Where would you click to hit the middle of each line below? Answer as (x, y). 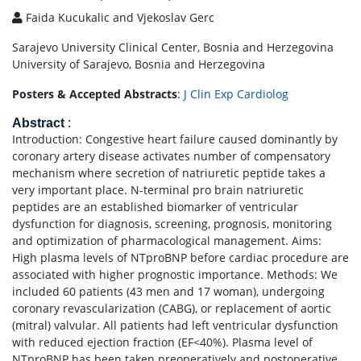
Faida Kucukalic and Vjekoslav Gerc (118, 17)
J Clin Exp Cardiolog (236, 94)
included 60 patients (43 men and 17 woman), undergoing (168, 291)
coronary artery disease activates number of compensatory (171, 156)
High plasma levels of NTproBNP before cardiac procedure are (180, 257)
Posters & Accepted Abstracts (95, 94)
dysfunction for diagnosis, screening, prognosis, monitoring (172, 224)
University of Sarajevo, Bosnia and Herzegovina (139, 64)
